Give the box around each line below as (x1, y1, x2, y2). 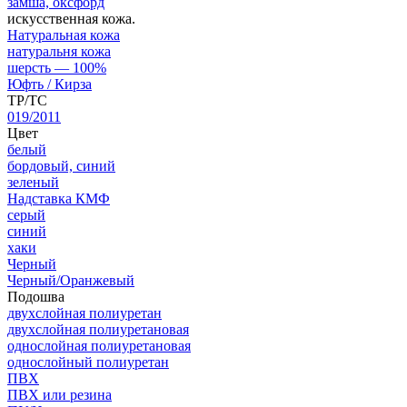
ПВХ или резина (7, 386, 112, 402)
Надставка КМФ (7, 190, 110, 206)
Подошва (7, 288, 65, 304)
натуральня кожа (7, 43, 111, 59)
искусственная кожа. (7, 10, 135, 26)
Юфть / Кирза (7, 75, 92, 92)
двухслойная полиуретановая (7, 321, 189, 337)
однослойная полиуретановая (7, 337, 191, 353)
